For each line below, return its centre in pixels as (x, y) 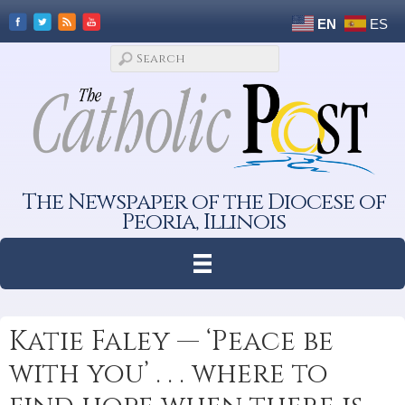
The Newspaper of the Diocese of (204, 202)
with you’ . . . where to (169, 374)
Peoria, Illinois (204, 221)
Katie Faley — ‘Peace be (171, 341)
